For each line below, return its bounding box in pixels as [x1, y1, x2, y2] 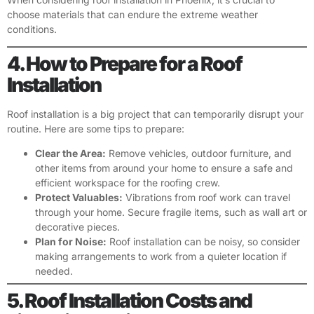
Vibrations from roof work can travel [123, 191, 290, 204]
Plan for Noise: [35, 235, 107, 248]
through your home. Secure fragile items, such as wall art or [35, 206, 307, 219]
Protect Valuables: [35, 191, 123, 204]
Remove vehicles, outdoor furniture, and [106, 147, 292, 160]
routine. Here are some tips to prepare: [7, 122, 184, 135]
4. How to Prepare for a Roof [7, 51, 242, 76]
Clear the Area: [35, 147, 106, 160]
